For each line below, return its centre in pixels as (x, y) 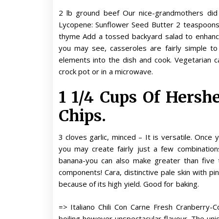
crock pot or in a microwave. (106, 71)
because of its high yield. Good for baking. (129, 184)
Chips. (82, 116)
